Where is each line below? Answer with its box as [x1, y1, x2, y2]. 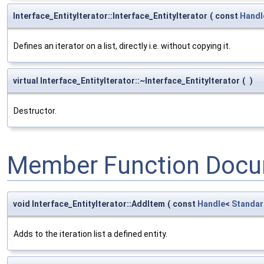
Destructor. [14, 105, 57, 115]
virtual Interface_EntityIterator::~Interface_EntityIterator [13, 75, 240, 85]
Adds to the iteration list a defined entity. [14, 229, 167, 239]
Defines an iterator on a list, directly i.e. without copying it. [14, 41, 230, 51]
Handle [197, 199, 225, 209]
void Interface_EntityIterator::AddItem [13, 199, 165, 209]
